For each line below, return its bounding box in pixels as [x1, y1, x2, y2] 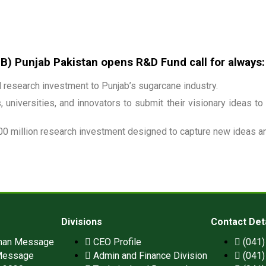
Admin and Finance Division [93, 250, 207, 262]
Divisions [61, 216, 102, 228]
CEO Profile [93, 236, 141, 248]
